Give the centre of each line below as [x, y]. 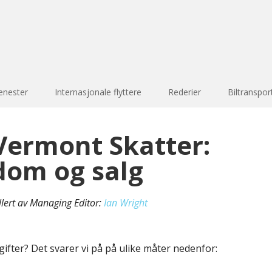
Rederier [185, 92]
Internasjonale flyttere [98, 92]
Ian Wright [126, 203]
